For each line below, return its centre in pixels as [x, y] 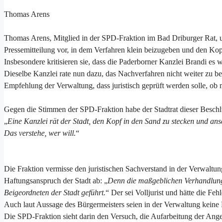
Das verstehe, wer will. [40, 133]
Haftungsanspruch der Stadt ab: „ [56, 180]
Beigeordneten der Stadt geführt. [55, 192]
